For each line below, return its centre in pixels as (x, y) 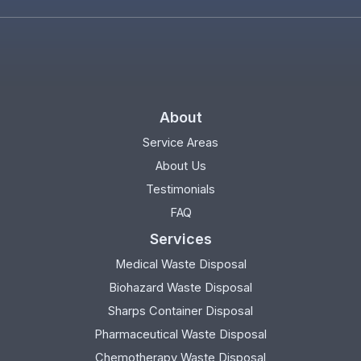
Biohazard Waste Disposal (180, 287)
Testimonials (180, 189)
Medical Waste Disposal (180, 264)
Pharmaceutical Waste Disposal (180, 334)
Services (180, 239)
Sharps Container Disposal (180, 311)
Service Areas (180, 142)
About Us (180, 166)
